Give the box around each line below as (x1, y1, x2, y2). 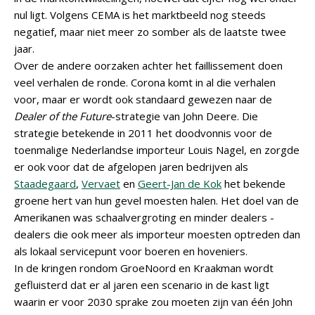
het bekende (221, 176, 285, 191)
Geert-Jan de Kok (138, 176, 221, 191)
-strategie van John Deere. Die (111, 109, 258, 123)
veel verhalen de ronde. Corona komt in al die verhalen (14, 75, 276, 89)
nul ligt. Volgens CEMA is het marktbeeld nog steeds (14, 8, 266, 22)
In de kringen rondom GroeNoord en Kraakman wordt (14, 261, 274, 275)
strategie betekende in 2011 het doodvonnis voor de (14, 126, 272, 140)
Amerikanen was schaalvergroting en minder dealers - (14, 210, 274, 224)
